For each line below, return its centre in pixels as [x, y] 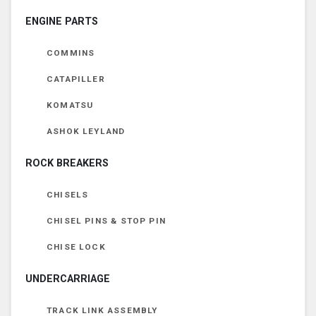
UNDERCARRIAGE [68, 279]
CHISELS [68, 194]
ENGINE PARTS [62, 21]
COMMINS [71, 53]
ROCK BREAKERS [67, 163]
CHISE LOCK [76, 247]
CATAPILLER [76, 79]
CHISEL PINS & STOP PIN [106, 220]
